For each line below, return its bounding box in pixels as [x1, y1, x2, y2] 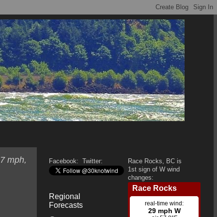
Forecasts [49, 201, 83, 209]
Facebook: [49, 157, 80, 165]
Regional [49, 192, 80, 201]
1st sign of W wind [128, 166, 180, 173]
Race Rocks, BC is [128, 157, 182, 165]
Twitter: [80, 157, 103, 165]
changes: [128, 174, 154, 181]
